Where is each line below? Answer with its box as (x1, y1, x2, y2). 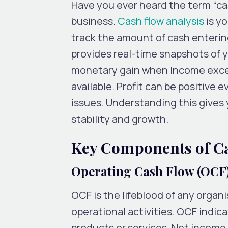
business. (71, 14, 118, 28)
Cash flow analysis (118, 14, 204, 28)
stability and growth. (71, 111, 168, 126)
